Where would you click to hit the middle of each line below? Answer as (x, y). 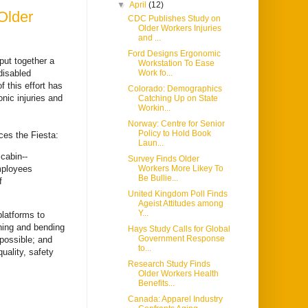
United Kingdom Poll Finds (177, 194)
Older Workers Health (178, 274)
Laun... (151, 143)
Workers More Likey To (180, 169)
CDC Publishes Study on (174, 19)
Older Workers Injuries (179, 29)
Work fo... (155, 73)
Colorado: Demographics (175, 89)
